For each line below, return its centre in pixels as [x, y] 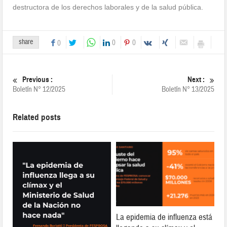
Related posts [37, 117]
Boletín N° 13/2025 [188, 89]
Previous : [38, 79]
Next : [196, 79]
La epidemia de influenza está [164, 217]
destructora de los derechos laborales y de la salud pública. [108, 7]
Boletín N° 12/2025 [39, 89]
